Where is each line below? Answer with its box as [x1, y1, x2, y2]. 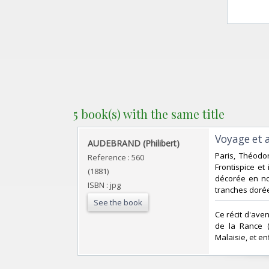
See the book [94, 196, 142, 208]
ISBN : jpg [88, 179, 121, 190]
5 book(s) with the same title [73, 105, 225, 122]
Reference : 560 [88, 151, 144, 163]
